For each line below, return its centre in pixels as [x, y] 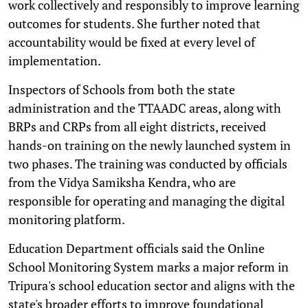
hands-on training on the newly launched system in [150, 145]
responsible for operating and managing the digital [146, 200]
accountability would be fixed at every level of [132, 42]
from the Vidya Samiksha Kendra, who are [122, 182]
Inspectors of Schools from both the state [122, 89]
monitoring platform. [67, 219]
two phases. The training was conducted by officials [148, 163]
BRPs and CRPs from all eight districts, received [137, 126]
